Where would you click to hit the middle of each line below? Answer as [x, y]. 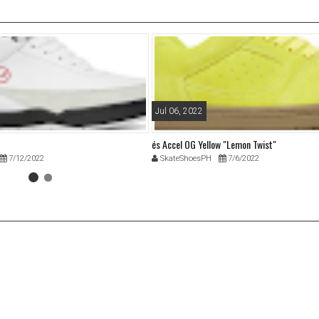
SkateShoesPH [184, 159]
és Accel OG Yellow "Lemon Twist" [214, 145]
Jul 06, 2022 [179, 111]
